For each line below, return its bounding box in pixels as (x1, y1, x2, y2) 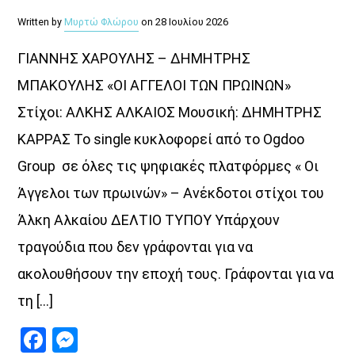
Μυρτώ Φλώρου (64, 16, 139, 29)
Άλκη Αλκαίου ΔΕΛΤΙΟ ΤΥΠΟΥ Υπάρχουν (17, 212, 281, 229)
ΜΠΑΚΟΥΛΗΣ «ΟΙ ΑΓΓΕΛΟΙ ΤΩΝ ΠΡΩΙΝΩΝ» (17, 77, 298, 94)
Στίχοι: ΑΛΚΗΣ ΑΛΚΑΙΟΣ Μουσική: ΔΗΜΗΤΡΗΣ (17, 104, 323, 121)
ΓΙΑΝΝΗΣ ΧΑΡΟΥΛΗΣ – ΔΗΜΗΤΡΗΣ (17, 50, 251, 67)
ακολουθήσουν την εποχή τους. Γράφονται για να (17, 265, 334, 283)
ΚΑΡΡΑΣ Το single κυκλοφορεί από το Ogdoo (17, 131, 305, 148)
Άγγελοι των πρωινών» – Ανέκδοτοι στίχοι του (17, 185, 325, 202)
